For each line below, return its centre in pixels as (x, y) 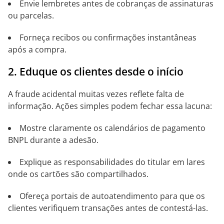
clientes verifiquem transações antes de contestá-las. (108, 208)
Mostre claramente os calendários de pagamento (112, 128)
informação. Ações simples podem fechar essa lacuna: (110, 106)
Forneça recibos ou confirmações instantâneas (108, 37)
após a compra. (37, 49)
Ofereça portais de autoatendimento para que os (112, 196)
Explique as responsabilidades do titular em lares (112, 162)
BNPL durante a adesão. (53, 140)
